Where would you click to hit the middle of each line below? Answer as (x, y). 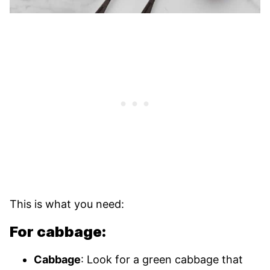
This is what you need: (67, 204)
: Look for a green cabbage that (162, 259)
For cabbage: (58, 231)
